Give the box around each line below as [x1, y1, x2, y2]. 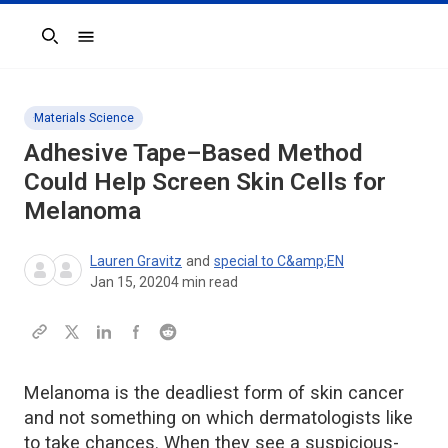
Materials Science [34, 110, 134, 125]
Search [23, 36, 71, 55]
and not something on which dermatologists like [24, 406, 413, 428]
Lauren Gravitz [90, 252, 182, 269]
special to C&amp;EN [214, 252, 344, 269]
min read [179, 273, 238, 290]
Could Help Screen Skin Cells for [24, 166, 386, 196]
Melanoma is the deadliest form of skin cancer [24, 381, 404, 403]
